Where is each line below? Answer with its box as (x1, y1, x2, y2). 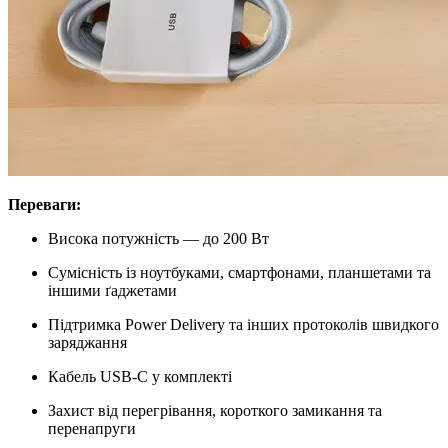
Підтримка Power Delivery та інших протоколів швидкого (48, 315, 439, 333)
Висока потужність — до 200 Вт (48, 229, 269, 247)
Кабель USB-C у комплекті (48, 367, 232, 385)
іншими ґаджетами (48, 281, 177, 299)
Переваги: (8, 195, 81, 213)
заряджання (48, 333, 127, 351)
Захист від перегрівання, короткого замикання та (48, 401, 382, 419)
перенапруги (48, 419, 136, 437)
